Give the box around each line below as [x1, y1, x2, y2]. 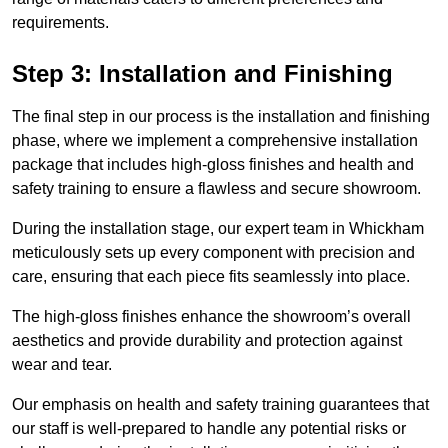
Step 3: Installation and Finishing [12, 60, 393, 88]
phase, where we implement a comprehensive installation [12, 132, 418, 150]
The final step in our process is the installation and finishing [12, 108, 430, 126]
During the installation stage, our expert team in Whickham [12, 220, 424, 238]
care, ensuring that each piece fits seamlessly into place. [12, 268, 414, 286]
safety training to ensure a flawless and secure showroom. [12, 180, 421, 198]
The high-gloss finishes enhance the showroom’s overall [12, 308, 411, 326]
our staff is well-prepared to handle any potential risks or [12, 420, 406, 438]
